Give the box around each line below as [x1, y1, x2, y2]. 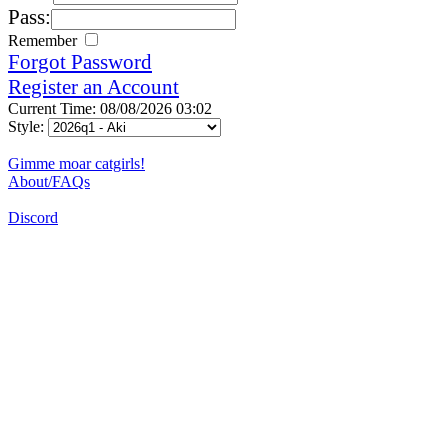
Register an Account [8, 74, 179, 99]
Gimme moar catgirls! [8, 154, 145, 172]
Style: [8, 117, 48, 135]
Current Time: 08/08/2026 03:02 [8, 99, 212, 117]
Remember [8, 31, 81, 49]
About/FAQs [8, 172, 90, 190]
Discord [8, 208, 58, 226]
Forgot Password [8, 49, 152, 74]
